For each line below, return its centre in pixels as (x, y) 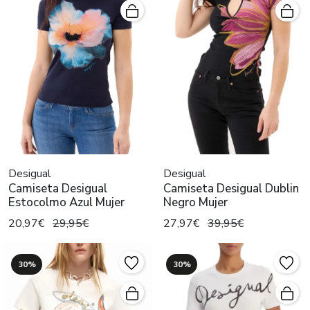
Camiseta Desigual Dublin (231, 189)
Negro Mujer (195, 203)
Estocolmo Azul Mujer (66, 203)
